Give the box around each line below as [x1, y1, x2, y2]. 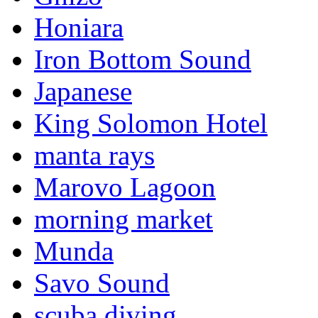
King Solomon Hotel [34, 108, 268, 139]
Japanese [34, 76, 132, 107]
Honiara [34, 12, 124, 43]
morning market [34, 204, 213, 235]
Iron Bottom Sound [34, 44, 251, 75]
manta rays [34, 140, 155, 171]
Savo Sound [34, 268, 170, 299]
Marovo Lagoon [34, 172, 216, 203]
